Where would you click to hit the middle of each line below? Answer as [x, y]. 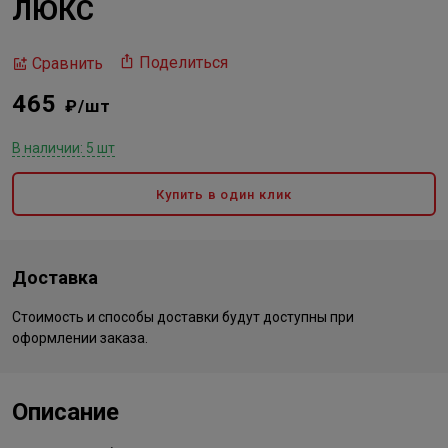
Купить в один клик [224, 194]
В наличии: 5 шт [63, 148]
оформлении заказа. [80, 338]
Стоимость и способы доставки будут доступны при [183, 317]
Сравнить [67, 63]
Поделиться [183, 62]
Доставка [55, 277]
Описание [65, 412]
